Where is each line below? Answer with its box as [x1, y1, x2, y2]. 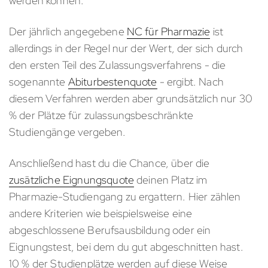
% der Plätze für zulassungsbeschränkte [9, 108, 194, 123]
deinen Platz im [134, 173, 208, 187]
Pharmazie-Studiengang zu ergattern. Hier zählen [9, 190, 241, 204]
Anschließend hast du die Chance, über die [9, 156, 210, 170]
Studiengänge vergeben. [9, 125, 126, 139]
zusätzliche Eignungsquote [9, 173, 135, 187]
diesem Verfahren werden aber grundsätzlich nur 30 [9, 92, 252, 106]
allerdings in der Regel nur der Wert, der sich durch [9, 41, 243, 56]
